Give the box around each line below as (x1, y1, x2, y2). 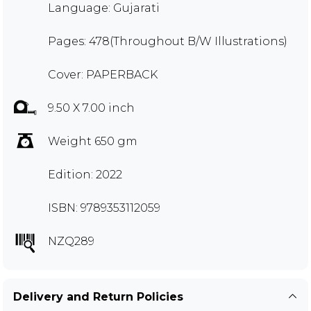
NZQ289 (48, 234, 94, 248)
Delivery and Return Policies (13, 289, 183, 303)
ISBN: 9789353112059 (48, 201, 160, 215)
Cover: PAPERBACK (48, 67, 158, 81)
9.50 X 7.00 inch (48, 101, 135, 115)
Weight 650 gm (48, 134, 137, 148)
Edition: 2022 (48, 167, 122, 181)
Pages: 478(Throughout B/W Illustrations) (48, 34, 287, 48)
